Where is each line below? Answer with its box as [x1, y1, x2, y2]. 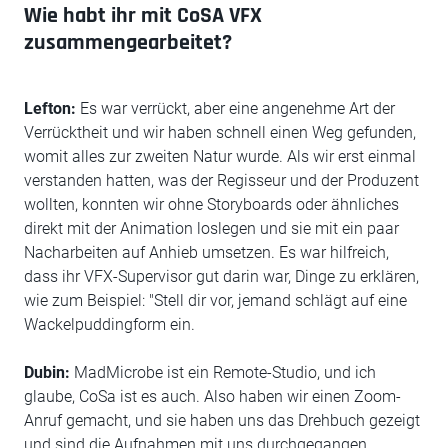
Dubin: [24, 363, 70, 382]
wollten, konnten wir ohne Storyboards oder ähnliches [24, 195, 399, 214]
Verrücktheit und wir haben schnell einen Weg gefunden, [24, 123, 416, 142]
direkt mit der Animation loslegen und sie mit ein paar [24, 219, 399, 238]
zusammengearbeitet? [24, 29, 232, 57]
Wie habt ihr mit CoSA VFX [24, 2, 262, 30]
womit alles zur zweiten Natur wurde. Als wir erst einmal [24, 147, 416, 166]
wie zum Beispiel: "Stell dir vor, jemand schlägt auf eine [24, 291, 407, 310]
